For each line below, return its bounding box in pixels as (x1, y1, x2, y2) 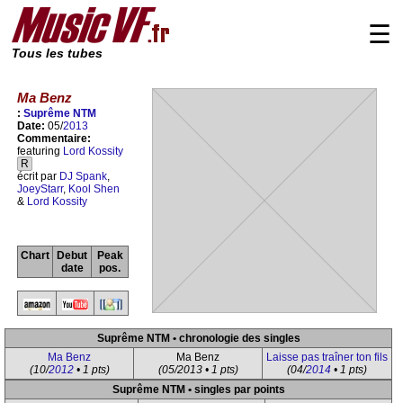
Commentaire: (17, 132, 91, 146)
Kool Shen (68, 183, 120, 196)
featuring (17, 145, 63, 158)
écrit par (17, 170, 59, 184)
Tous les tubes (12, 47, 103, 60)
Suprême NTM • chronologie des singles (96, 332, 300, 345)
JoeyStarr (17, 183, 63, 196)
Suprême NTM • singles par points (112, 383, 285, 396)
